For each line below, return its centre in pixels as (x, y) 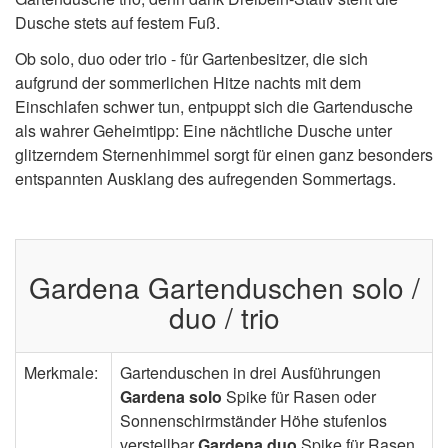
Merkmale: (61, 373)
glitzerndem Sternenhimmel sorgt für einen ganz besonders (224, 155)
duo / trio (224, 317)
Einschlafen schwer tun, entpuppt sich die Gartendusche (214, 107)
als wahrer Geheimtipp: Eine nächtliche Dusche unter (203, 131)
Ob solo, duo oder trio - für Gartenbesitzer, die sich (191, 59)
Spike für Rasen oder (299, 397)
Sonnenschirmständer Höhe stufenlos (253, 421)
